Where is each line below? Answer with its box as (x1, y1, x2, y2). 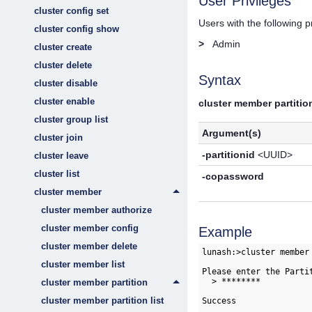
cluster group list (34, 114, 108, 125)
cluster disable (34, 78, 97, 88)
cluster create (34, 42, 92, 52)
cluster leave (34, 150, 88, 161)
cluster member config (41, 223, 139, 233)
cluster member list (41, 259, 125, 270)
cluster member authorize (41, 205, 152, 215)
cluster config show (34, 24, 119, 34)
